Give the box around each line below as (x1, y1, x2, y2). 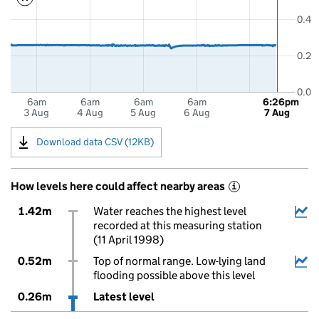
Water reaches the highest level (93, 204, 246, 218)
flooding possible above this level (93, 268, 255, 282)
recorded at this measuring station (93, 219, 262, 232)
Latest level (93, 290, 155, 303)
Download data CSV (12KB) (36, 135, 154, 148)
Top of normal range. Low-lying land (93, 254, 266, 268)
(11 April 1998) (93, 233, 164, 246)
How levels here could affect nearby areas (11, 179, 225, 193)
